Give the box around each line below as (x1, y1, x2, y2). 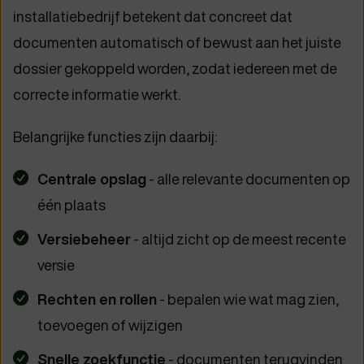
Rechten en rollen (37, 288, 157, 310)
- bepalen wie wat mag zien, (157, 288, 339, 310)
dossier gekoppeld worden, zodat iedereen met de (13, 58, 337, 79)
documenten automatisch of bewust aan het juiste (13, 32, 341, 53)
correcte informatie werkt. (13, 84, 180, 105)
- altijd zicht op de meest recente (131, 228, 346, 249)
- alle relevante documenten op (146, 168, 350, 189)
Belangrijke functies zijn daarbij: (13, 126, 217, 147)
